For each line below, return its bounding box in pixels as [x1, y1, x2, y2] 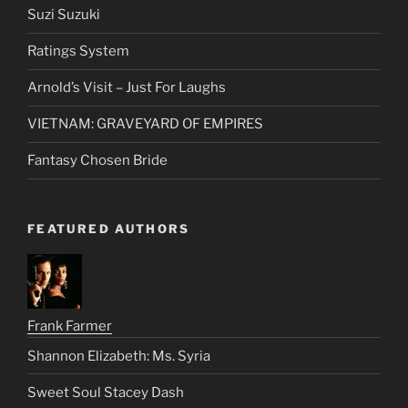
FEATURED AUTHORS [27, 309, 190, 324]
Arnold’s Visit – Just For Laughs [27, 168, 226, 185]
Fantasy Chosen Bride [27, 240, 168, 258]
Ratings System [27, 131, 129, 148]
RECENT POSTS [27, 51, 150, 66]
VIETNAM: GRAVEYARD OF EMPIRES [27, 204, 263, 221]
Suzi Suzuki [27, 95, 100, 112]
